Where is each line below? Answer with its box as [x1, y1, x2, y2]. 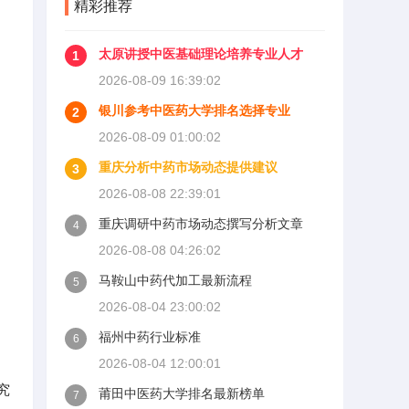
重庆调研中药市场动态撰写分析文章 [99, 216, 303, 231]
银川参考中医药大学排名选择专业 [99, 103, 290, 118]
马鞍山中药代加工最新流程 [99, 273, 252, 288]
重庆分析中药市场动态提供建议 [99, 160, 278, 174]
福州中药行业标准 [99, 330, 201, 344]
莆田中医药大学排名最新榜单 [99, 386, 265, 401]
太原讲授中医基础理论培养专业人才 [99, 47, 303, 61]
